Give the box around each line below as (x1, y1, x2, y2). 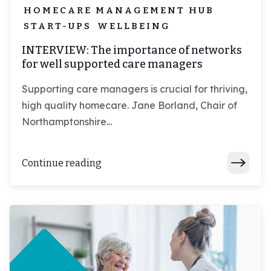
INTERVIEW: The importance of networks (22, 44, 242, 57)
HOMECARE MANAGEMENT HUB (24, 5, 214, 16)
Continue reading (22, 157, 102, 169)
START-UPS (24, 21, 91, 32)
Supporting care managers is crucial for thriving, (22, 83, 247, 96)
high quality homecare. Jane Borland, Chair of (22, 99, 237, 112)
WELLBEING (97, 21, 171, 32)
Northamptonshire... (22, 116, 112, 128)
